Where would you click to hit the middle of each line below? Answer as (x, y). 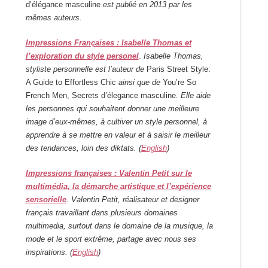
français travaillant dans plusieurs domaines (101, 213)
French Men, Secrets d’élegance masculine (100, 96)
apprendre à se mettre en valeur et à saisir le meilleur (118, 135)
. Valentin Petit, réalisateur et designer (133, 200)
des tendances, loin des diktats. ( (83, 148)
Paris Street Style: (178, 69)
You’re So (179, 83)
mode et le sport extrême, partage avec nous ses (111, 239)
